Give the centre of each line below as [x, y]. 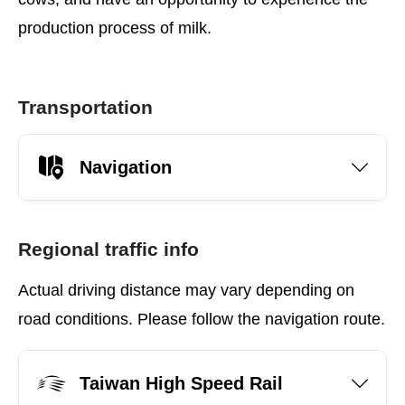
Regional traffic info [108, 249]
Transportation [85, 107]
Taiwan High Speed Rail [181, 383]
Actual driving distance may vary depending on [186, 290]
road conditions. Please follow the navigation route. [202, 319]
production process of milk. [115, 28]
